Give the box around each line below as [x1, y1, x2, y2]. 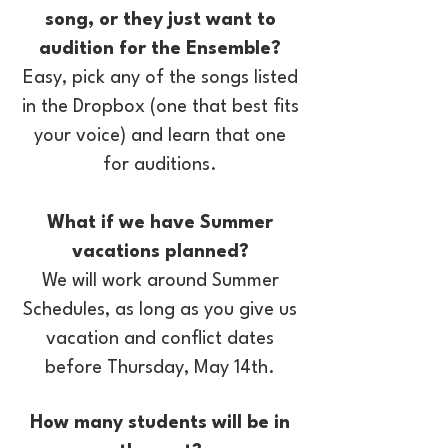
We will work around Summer [41, 272, 279, 290]
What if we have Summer [47, 214, 273, 232]
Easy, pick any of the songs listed [22, 69, 298, 87]
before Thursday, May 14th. [45, 359, 275, 377]
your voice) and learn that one [34, 127, 286, 145]
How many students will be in [30, 414, 290, 432]
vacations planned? [71, 243, 249, 261]
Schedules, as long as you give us [23, 301, 297, 319]
